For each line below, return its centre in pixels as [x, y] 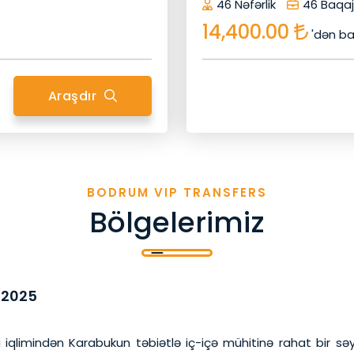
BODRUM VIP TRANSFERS [177, 192]
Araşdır [74, 96]
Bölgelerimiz [177, 222]
